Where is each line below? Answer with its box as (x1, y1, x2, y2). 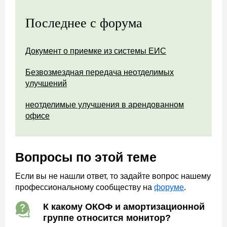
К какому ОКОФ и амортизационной (43, 202, 205, 212)
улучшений (25, 79, 67, 88)
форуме (154, 183, 184, 192)
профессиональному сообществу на (15, 183, 154, 192)
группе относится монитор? (43, 213, 171, 223)
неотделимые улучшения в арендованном (25, 100, 184, 109)
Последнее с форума (25, 16, 142, 30)
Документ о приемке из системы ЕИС (25, 47, 166, 55)
